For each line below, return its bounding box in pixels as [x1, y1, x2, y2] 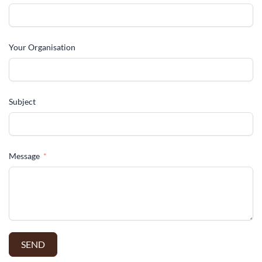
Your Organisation [9, 42, 75, 52]
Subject [9, 96, 36, 106]
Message [9, 151, 40, 161]
